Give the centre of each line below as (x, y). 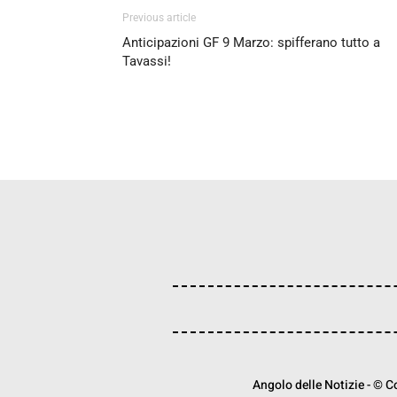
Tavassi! (147, 61)
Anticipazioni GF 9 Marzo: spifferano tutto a (251, 43)
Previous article (159, 18)
